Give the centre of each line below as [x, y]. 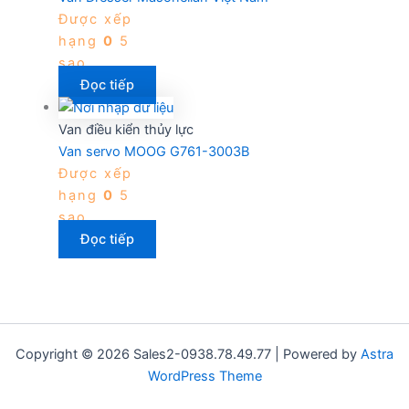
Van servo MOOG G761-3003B [153, 151]
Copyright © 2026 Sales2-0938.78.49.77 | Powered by [188, 354]
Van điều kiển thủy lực [126, 129]
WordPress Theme [204, 376]
